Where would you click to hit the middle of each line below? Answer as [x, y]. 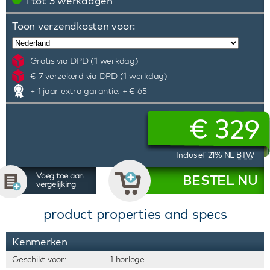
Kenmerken [40, 241]
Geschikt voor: [39, 259]
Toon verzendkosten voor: [74, 26]
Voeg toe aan [60, 175]
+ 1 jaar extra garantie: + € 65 [89, 91]
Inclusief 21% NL [206, 155]
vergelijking [56, 184]
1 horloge [127, 259]
